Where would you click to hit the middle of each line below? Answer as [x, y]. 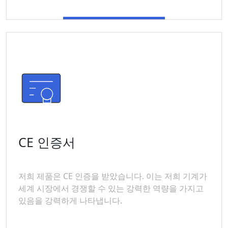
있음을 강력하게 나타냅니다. [70, 201]
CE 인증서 [47, 142]
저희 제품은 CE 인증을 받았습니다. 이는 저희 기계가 [113, 176]
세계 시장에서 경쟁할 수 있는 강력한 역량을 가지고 [111, 188]
